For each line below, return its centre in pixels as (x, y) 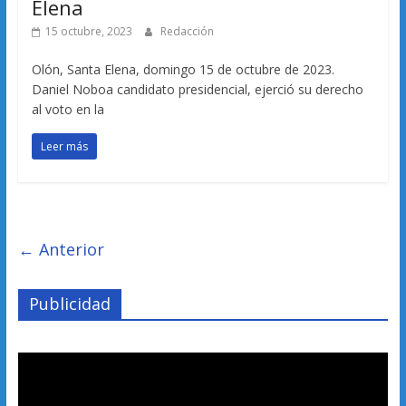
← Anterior (61, 249)
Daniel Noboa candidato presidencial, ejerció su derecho (197, 89)
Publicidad (69, 303)
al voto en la (68, 109)
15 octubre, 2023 (88, 31)
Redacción (187, 31)
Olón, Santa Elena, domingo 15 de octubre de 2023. (183, 69)
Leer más (64, 146)
